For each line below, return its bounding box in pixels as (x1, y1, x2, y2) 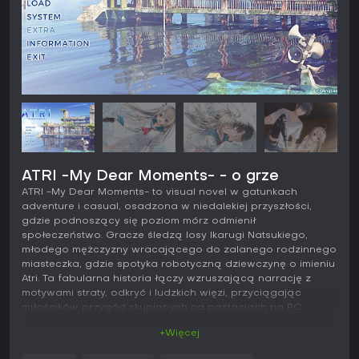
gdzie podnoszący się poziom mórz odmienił (22, 216, 256, 227)
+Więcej (159, 329, 200, 339)
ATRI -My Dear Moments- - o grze (22, 170, 279, 184)
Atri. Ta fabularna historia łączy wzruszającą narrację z (22, 274, 311, 284)
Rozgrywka (22, 330, 77, 341)
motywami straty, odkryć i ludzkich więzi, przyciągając (22, 288, 301, 299)
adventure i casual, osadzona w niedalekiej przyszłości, (22, 202, 312, 212)
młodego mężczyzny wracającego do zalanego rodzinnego (22, 245, 337, 256)
